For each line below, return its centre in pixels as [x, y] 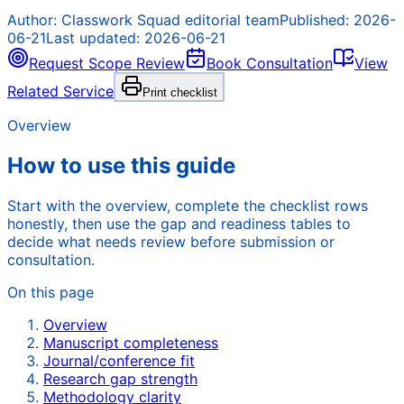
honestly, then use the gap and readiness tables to [179, 224]
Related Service [60, 92]
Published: [317, 20]
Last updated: [95, 38]
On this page [50, 293]
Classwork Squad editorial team [170, 20]
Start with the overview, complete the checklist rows [188, 206]
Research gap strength [120, 379]
